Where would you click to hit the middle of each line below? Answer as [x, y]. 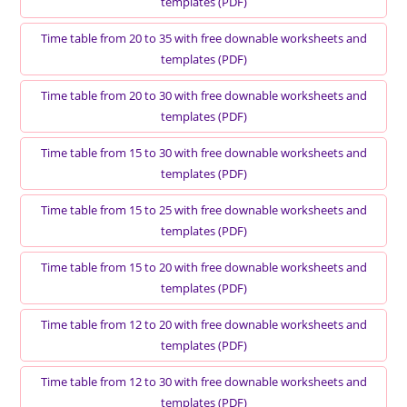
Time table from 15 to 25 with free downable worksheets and [203, 210]
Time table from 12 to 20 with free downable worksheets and [203, 325]
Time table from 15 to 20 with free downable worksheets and [203, 268]
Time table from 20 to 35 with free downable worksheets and [203, 39]
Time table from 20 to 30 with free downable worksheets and [203, 96]
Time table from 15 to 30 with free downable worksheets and [203, 153]
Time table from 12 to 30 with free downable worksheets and [203, 382]
